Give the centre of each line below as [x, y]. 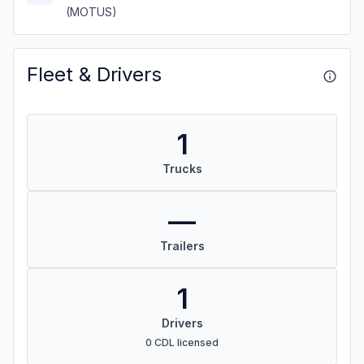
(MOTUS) [91, 12]
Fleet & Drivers [94, 74]
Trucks [182, 169]
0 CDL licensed [182, 342]
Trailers [182, 246]
